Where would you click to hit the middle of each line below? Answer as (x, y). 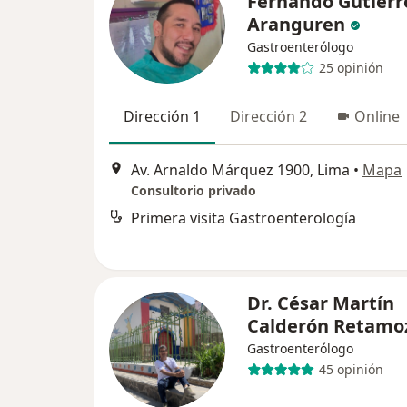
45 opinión (351, 370)
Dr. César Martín (321, 303)
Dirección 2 (268, 116)
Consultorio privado (194, 191)
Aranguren (296, 24)
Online (377, 116)
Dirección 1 (162, 116)
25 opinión (351, 68)
